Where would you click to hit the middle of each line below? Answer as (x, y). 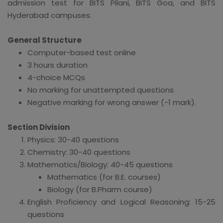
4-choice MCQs (56, 77)
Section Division (39, 127)
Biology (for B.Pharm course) (100, 189)
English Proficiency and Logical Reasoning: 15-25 (121, 202)
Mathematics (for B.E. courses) (104, 177)
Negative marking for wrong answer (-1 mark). (112, 102)
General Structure (45, 40)
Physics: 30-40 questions (73, 139)
